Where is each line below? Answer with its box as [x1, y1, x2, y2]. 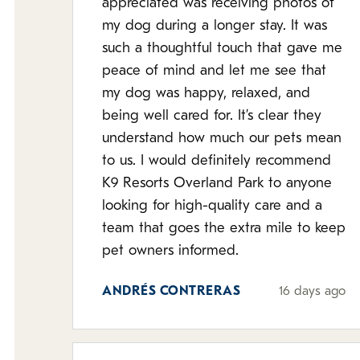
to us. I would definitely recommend [102, 153, 141, 169]
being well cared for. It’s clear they [102, 108, 321, 124]
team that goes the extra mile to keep [102, 221, 346, 236]
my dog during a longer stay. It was [102, 18, 327, 34]
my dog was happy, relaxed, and [102, 86, 310, 101]
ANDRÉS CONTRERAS [102, 285, 240, 298]
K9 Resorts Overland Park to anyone [102, 176, 332, 191]
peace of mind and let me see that [102, 63, 326, 79]
